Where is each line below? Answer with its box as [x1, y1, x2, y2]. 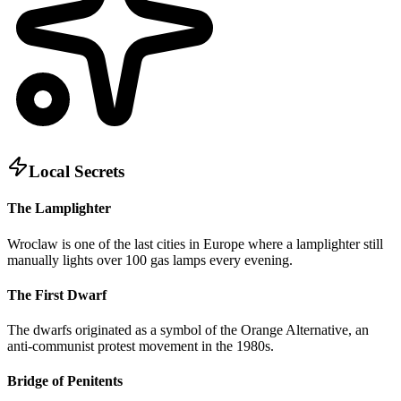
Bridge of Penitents [7, 373, 123, 389]
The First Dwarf [7, 286, 107, 303]
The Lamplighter [7, 200, 111, 217]
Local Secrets [29, 162, 124, 182]
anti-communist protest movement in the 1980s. [7, 338, 274, 354]
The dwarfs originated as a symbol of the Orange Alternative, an [7, 322, 369, 338]
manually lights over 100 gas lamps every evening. [7, 252, 293, 268]
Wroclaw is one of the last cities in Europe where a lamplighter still [7, 235, 383, 252]
